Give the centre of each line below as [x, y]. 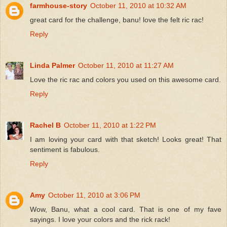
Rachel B [45, 125]
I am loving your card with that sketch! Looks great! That [126, 139]
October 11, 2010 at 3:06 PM [94, 195]
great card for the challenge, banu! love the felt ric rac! [117, 20]
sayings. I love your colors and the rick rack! [100, 219]
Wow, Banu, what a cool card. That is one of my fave [126, 209]
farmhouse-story [59, 5]
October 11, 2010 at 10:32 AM [138, 5]
